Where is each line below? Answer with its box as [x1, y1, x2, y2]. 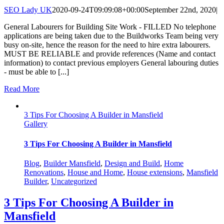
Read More [4, 84, 39, 93]
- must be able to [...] [4, 67, 69, 76]
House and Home [67, 167, 123, 176]
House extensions [127, 167, 182, 176]
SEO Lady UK [4, 5, 52, 14]
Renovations [24, 167, 63, 176]
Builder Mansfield [43, 158, 100, 167]
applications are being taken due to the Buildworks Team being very [4, 31, 218, 40]
